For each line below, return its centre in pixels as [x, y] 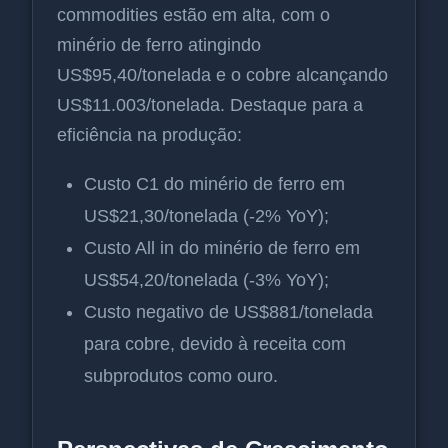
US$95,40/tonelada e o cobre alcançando [222, 75]
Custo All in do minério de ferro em [222, 248]
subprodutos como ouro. [181, 376]
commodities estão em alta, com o [193, 15]
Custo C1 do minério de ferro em [214, 184]
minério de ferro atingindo [159, 45]
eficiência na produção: [149, 135]
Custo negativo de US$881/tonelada [228, 312]
